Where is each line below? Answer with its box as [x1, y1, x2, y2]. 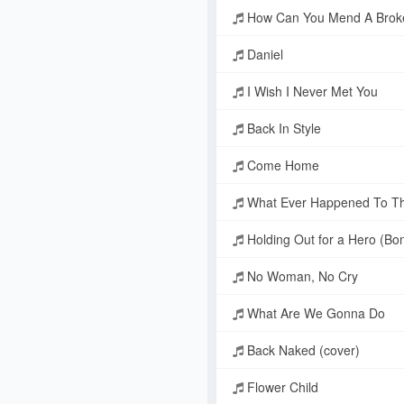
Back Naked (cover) [243, 341, 360, 360]
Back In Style [243, 119, 321, 138]
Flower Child [243, 378, 318, 397]
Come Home [243, 156, 319, 175]
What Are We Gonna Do [243, 304, 385, 323]
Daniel [243, 45, 283, 64]
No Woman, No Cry [243, 267, 358, 286]
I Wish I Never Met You [243, 82, 378, 101]
